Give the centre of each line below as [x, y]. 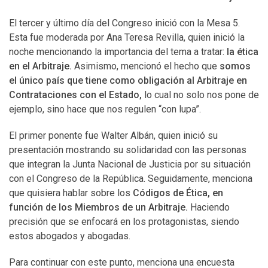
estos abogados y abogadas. [70, 236]
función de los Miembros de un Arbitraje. [100, 207]
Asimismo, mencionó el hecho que [147, 66]
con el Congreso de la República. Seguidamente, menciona [131, 179]
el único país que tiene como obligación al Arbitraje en [128, 80]
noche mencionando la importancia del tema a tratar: [118, 52]
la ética [243, 52]
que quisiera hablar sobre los [71, 193]
